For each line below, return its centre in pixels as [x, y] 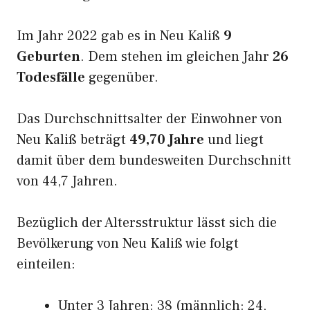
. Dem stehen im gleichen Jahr [176, 57]
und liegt [234, 140]
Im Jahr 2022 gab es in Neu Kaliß [120, 36]
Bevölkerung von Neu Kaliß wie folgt [128, 244]
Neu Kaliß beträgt [73, 140]
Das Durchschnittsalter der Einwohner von [149, 119]
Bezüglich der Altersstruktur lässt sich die [147, 223]
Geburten [48, 57]
